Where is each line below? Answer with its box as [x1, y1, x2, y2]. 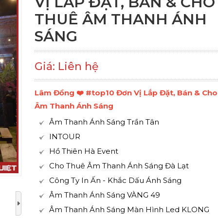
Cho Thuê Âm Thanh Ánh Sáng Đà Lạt [49, 161, 189, 170]
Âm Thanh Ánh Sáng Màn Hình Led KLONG [49, 205, 209, 214]
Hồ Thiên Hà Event [49, 146, 118, 156]
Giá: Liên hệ [34, 60, 98, 73]
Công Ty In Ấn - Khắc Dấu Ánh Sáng [49, 176, 182, 185]
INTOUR [49, 132, 80, 141]
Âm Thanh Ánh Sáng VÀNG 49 [49, 190, 160, 200]
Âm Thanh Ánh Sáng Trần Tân [49, 117, 159, 127]
